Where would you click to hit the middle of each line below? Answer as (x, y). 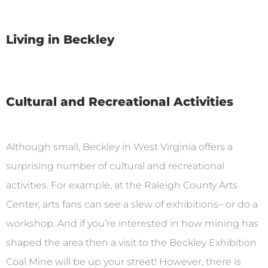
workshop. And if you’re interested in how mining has (132, 223)
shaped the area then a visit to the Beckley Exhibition (131, 242)
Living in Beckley (60, 39)
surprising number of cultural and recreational (115, 166)
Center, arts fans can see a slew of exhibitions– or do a (132, 204)
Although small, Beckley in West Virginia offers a (119, 147)
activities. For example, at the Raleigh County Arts (122, 185)
